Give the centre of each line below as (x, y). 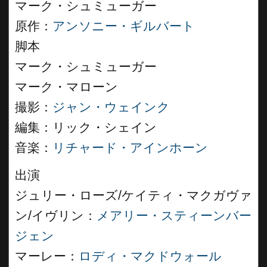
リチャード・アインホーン (130, 148)
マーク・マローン (66, 87)
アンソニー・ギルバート (124, 26)
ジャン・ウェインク (111, 107)
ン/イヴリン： (56, 216)
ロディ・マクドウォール (150, 256)
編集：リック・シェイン (86, 128)
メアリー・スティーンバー (174, 216)
